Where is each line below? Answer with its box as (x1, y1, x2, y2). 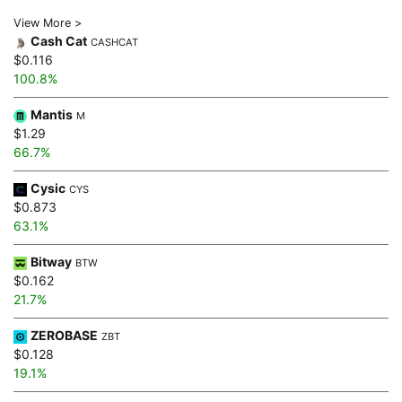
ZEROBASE (31, 327, 98, 343)
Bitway (31, 253, 72, 269)
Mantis (31, 106, 73, 122)
